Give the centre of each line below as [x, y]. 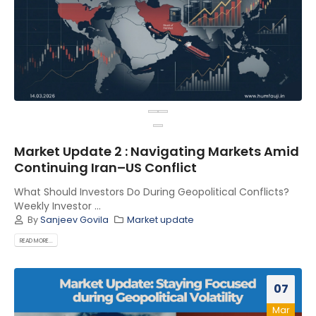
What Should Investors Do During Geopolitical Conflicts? [152, 192]
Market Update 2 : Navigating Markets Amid [157, 151]
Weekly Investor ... [57, 206]
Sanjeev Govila [74, 219]
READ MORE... [36, 240]
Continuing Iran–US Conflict [105, 167]
